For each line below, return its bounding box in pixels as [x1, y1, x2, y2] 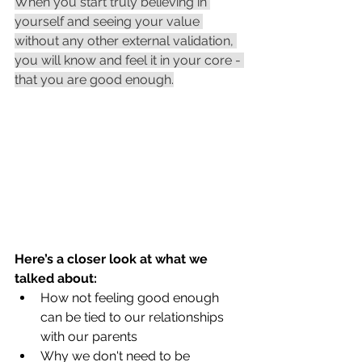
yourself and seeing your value [15, 14, 203, 29]
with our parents [40, 329, 137, 344]
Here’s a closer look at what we [15, 251, 211, 267]
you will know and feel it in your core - [15, 53, 244, 68]
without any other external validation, [15, 33, 237, 48]
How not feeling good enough [40, 290, 222, 305]
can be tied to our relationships [40, 309, 227, 325]
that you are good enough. [15, 72, 174, 87]
